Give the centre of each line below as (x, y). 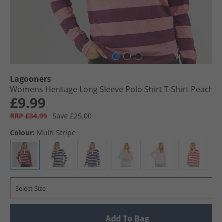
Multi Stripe (56, 133)
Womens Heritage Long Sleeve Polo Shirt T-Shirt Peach (112, 89)
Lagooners (30, 79)
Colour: (22, 133)
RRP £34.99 (28, 116)
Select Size (30, 188)
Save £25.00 (72, 116)
